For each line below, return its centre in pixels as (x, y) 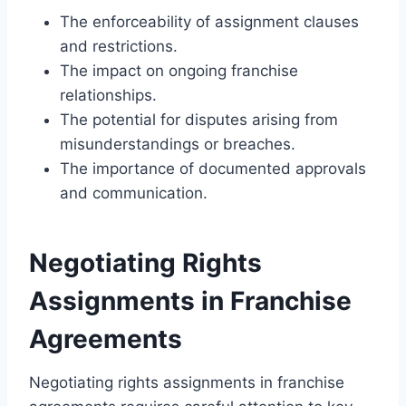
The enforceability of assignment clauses (209, 21)
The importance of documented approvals (213, 168)
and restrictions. (119, 46)
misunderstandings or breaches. (178, 144)
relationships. (108, 95)
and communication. (134, 193)
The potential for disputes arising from (199, 119)
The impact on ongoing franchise (179, 70)
